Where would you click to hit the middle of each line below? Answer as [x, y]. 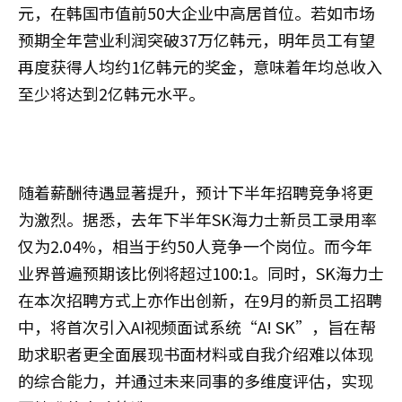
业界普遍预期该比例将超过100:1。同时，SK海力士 [201, 273]
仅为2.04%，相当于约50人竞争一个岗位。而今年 [195, 246]
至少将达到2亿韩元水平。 [111, 94]
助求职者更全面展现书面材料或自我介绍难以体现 [196, 354]
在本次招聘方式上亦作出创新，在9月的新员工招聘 [200, 300]
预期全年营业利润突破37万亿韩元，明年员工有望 [197, 40]
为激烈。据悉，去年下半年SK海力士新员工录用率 [197, 219]
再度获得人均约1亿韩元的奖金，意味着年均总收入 [200, 67]
